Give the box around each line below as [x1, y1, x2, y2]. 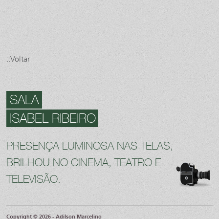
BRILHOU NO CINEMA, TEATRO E [6, 157, 161, 169]
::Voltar [6, 54, 30, 64]
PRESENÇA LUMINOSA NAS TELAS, [6, 141, 174, 152]
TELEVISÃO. [6, 174, 61, 185]
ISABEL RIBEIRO [6, 112, 96, 126]
